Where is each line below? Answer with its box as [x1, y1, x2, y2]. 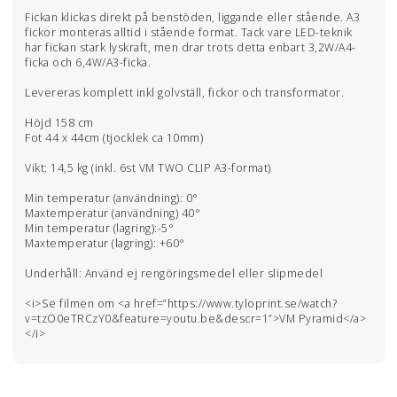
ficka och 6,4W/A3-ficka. [25, 54, 151, 70]
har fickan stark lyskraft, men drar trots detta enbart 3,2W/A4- [25, 39, 356, 55]
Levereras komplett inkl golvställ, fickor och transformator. [25, 84, 344, 100]
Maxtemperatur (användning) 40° [25, 205, 200, 221]
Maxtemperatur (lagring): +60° [25, 235, 185, 251]
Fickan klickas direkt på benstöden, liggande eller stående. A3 [25, 9, 360, 25]
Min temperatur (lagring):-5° [25, 220, 174, 236]
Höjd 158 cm [25, 114, 94, 130]
